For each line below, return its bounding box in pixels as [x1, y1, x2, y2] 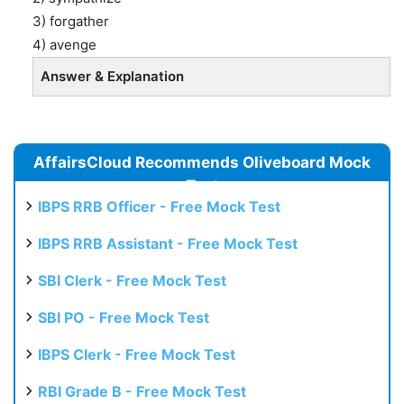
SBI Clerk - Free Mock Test [38, 271, 226, 290]
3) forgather [32, 13, 109, 31]
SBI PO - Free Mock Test [38, 308, 209, 327]
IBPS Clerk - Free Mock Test [38, 345, 235, 364]
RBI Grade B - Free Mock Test [38, 382, 246, 401]
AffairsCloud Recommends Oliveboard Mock [33, 153, 371, 172]
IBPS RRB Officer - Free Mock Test [38, 197, 280, 216]
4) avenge [32, 36, 96, 54]
